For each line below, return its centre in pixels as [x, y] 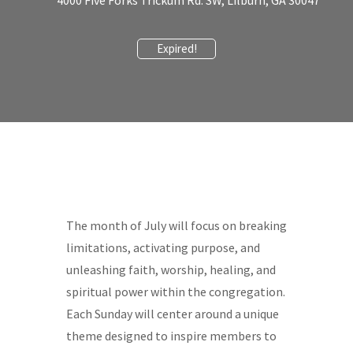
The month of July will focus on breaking [176, 225]
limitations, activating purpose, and [163, 247]
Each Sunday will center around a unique [173, 314]
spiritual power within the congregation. [176, 292]
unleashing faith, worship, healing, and [171, 269]
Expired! [176, 48]
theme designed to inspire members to [171, 336]
